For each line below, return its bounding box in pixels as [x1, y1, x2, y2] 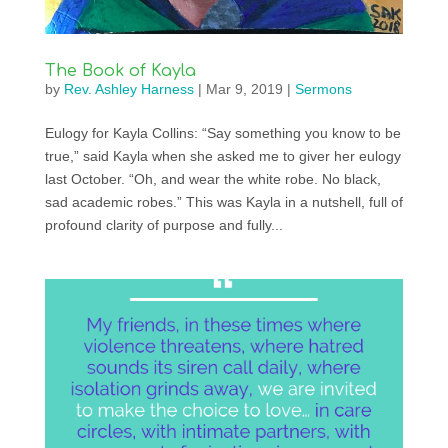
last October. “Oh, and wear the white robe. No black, [44, 170, 381, 187]
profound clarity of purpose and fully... [44, 216, 283, 233]
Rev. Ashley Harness [63, 80, 194, 97]
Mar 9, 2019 [205, 80, 283, 97]
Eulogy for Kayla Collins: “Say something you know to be [44, 124, 401, 141]
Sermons [294, 80, 352, 97]
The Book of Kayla [44, 61, 196, 80]
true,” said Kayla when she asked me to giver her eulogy [44, 147, 401, 164]
